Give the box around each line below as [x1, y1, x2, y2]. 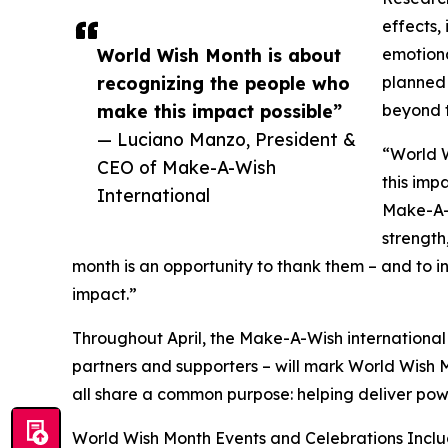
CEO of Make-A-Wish [97, 156, 276, 179]
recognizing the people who [97, 72, 350, 95]
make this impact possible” [97, 100, 342, 123]
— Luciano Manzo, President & [97, 128, 356, 151]
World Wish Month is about [97, 44, 341, 67]
